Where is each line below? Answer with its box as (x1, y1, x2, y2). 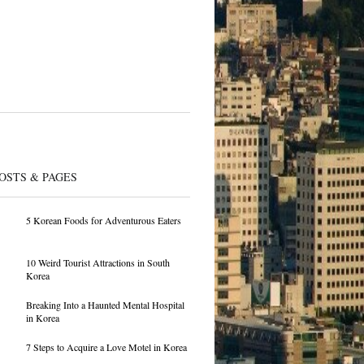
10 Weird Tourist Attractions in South (25, 256, 170, 269)
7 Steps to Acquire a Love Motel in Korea (25, 340, 187, 353)
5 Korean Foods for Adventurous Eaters (25, 214, 181, 227)
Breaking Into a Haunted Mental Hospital (25, 298, 184, 311)
